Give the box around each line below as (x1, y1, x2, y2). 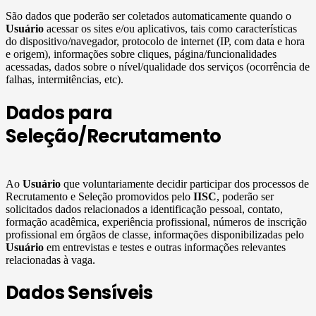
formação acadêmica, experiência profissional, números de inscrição (6, 215, 307, 228)
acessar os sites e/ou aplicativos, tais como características (44, 23, 297, 35)
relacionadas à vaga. (6, 253, 95, 266)
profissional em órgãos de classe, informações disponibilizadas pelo (6, 228, 304, 241)
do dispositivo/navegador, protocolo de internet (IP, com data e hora (6, 35, 305, 48)
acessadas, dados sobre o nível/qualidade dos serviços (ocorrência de (6, 61, 310, 73)
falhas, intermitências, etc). (6, 73, 123, 86)
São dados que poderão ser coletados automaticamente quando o (6, 10, 291, 23)
